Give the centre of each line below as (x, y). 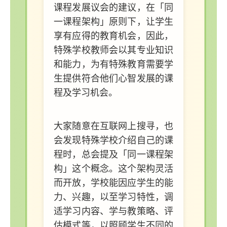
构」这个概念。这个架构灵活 (113, 168)
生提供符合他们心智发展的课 (113, 78)
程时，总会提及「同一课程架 (113, 154)
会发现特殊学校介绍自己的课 (113, 140)
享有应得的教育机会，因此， (113, 36)
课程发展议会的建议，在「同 (113, 7)
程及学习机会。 (86, 92)
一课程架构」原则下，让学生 (113, 22)
